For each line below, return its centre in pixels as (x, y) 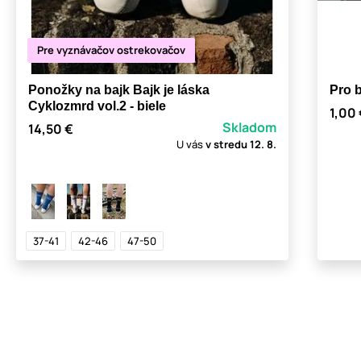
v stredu (228, 144)
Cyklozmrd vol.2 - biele (97, 106)
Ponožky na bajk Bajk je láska (119, 89)
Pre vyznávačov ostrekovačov (111, 50)
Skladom (249, 127)
